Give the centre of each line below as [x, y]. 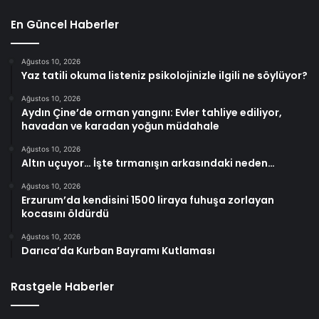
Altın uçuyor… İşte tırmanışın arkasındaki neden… [148, 163]
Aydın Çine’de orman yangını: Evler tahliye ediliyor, [152, 112]
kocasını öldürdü [65, 213]
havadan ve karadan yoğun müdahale [120, 126]
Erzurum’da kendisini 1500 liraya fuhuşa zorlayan [148, 200]
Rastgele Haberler [62, 286]
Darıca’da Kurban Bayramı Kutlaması [118, 250]
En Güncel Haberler [65, 24]
